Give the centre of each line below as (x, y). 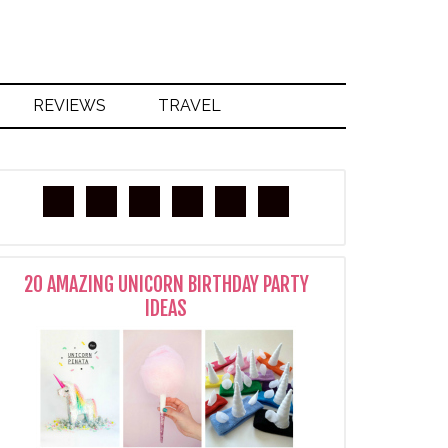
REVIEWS (69, 105)
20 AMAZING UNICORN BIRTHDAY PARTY (166, 284)
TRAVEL (189, 105)
